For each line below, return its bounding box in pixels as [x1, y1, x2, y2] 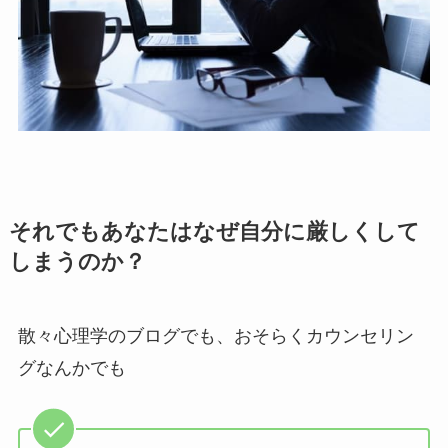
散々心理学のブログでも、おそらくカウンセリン [17, 325, 414, 346]
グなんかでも [17, 357, 126, 378]
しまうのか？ [8, 249, 146, 274]
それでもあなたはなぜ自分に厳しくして [8, 219, 420, 244]
